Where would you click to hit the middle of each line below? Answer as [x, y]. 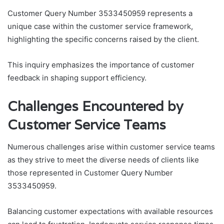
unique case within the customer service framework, [100, 26]
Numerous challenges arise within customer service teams [111, 147]
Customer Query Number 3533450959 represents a [100, 13]
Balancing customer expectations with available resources [110, 211]
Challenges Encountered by [95, 106]
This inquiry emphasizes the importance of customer [101, 64]
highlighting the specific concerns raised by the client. [103, 39]
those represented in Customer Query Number [90, 173]
